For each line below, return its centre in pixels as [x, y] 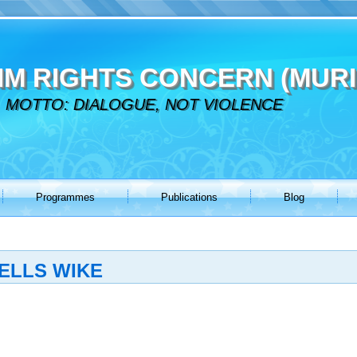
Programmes [65, 197]
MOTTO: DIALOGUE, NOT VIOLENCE [145, 105]
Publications [189, 197]
